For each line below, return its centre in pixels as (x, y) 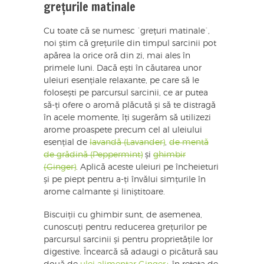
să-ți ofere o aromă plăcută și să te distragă (130, 105)
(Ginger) (60, 167)
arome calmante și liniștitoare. (104, 192)
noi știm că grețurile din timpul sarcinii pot (130, 43)
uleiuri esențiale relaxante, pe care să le (121, 80)
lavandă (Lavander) (127, 142)
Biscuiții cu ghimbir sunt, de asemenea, (123, 215)
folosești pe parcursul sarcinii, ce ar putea (126, 93)
